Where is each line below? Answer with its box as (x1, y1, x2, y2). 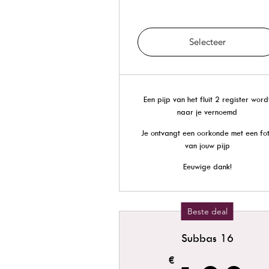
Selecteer (189, 36, 226, 47)
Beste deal (187, 206, 228, 217)
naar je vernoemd (177, 107, 238, 116)
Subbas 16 (181, 231, 234, 245)
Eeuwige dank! (183, 162, 232, 171)
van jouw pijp (184, 141, 230, 150)
